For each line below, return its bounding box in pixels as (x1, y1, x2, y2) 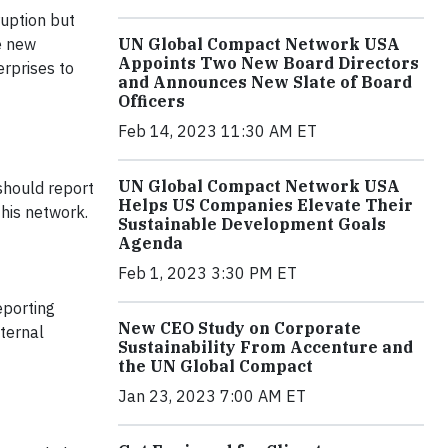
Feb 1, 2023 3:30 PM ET (118, 262, 297, 283)
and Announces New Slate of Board (118, 71, 412, 92)
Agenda (118, 232, 183, 253)
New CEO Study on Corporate (118, 317, 361, 338)
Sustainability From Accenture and (118, 336, 413, 357)
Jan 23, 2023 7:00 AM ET (118, 385, 306, 406)
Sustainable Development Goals (118, 213, 386, 234)
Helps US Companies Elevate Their (118, 194, 413, 215)
